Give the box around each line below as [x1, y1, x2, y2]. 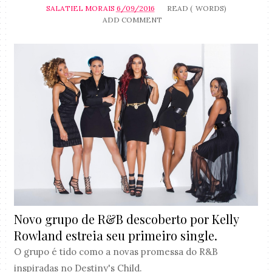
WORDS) [195, 3, 226, 13]
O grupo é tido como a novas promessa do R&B [14, 246, 219, 258]
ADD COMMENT [103, 15, 162, 24]
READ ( [166, 3, 192, 13]
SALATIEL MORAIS [46, 3, 115, 13]
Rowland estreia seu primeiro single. [14, 227, 221, 244]
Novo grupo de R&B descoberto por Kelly [14, 211, 239, 228]
